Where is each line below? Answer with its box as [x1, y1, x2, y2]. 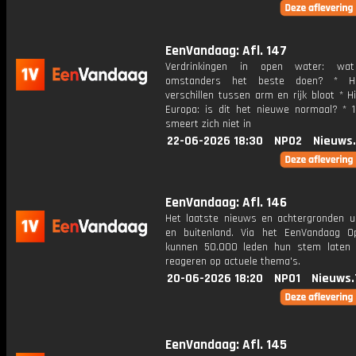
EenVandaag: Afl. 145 [165, 336, 287, 354]
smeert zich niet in [165, 117, 251, 131]
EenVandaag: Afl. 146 [165, 194, 287, 211]
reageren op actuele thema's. [165, 254, 300, 269]
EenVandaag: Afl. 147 [165, 42, 287, 60]
